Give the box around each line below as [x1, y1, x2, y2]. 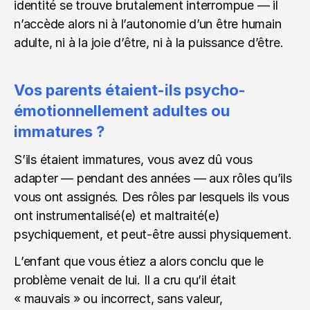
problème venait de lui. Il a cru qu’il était [14, 273, 236, 287]
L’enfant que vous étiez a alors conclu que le [14, 254, 264, 268]
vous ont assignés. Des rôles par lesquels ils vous [14, 190, 290, 204]
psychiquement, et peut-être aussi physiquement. [14, 227, 292, 241]
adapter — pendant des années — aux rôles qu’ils [14, 171, 292, 185]
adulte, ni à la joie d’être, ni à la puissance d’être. [14, 35, 284, 50]
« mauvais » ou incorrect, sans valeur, [14, 291, 223, 306]
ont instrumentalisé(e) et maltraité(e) [14, 208, 220, 223]
